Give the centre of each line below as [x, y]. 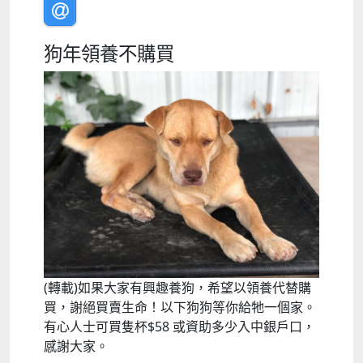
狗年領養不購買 [109, 54]
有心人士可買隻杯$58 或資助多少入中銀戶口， [179, 327]
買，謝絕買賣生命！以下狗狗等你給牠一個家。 [180, 307]
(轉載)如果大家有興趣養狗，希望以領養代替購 [177, 288]
